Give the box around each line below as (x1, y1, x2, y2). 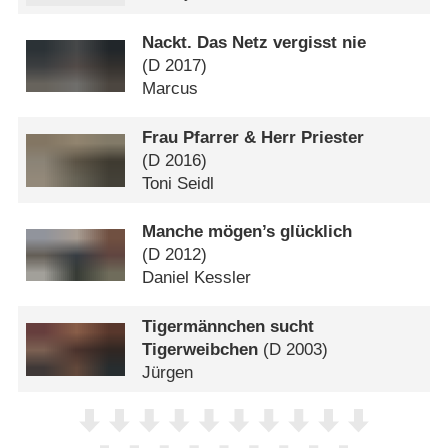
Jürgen (142, 362, 194, 382)
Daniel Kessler (142, 268, 252, 288)
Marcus (142, 79, 199, 99)
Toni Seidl (142, 173, 215, 193)
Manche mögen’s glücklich (142, 222, 353, 242)
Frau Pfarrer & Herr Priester (142, 127, 365, 147)
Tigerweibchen (142, 339, 259, 359)
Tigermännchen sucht (142, 316, 315, 336)
